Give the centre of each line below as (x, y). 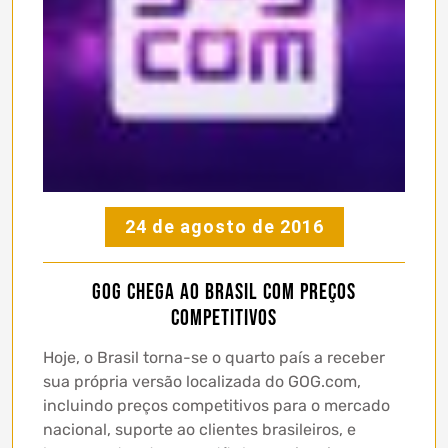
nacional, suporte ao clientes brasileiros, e (199, 429)
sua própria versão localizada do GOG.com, (202, 381)
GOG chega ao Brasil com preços (224, 292)
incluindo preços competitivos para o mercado (216, 405)
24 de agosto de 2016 (224, 226)
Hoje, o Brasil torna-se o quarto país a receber (214, 357)
